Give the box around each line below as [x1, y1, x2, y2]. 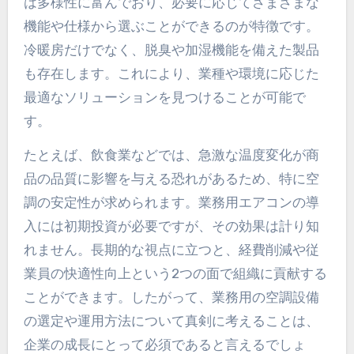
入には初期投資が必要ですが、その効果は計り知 [23, 217, 319, 234]
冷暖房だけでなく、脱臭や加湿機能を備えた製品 [23, 41, 319, 58]
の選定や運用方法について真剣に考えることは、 [23, 312, 319, 329]
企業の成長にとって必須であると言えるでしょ [23, 336, 306, 352]
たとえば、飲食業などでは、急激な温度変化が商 [23, 146, 319, 163]
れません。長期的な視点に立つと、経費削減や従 [23, 241, 319, 258]
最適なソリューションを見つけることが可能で [23, 88, 306, 105]
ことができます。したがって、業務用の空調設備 [23, 288, 319, 305]
